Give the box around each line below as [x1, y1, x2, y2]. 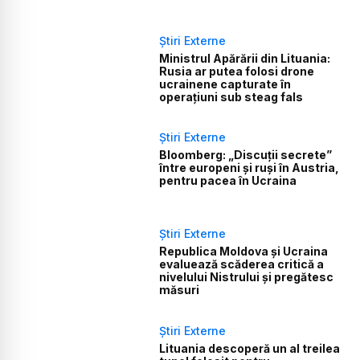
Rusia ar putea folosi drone [159, 63, 315, 78]
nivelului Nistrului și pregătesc [159, 270, 334, 284]
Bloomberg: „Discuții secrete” [159, 148, 333, 162]
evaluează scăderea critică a [159, 257, 325, 272]
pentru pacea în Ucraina [159, 174, 297, 188]
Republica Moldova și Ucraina [159, 244, 329, 259]
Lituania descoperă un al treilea [159, 341, 341, 355]
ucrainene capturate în [159, 76, 292, 91]
